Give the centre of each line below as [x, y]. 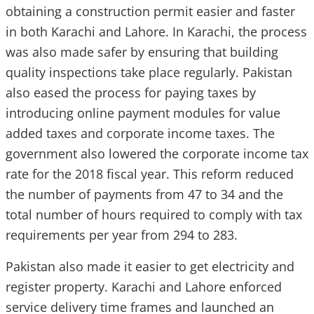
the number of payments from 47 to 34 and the [144, 194]
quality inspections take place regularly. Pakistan [149, 72]
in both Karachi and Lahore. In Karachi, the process [156, 32]
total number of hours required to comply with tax [154, 214]
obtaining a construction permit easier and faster [150, 11]
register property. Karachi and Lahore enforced [144, 287]
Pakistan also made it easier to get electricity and [150, 266]
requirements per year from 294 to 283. [122, 235]
